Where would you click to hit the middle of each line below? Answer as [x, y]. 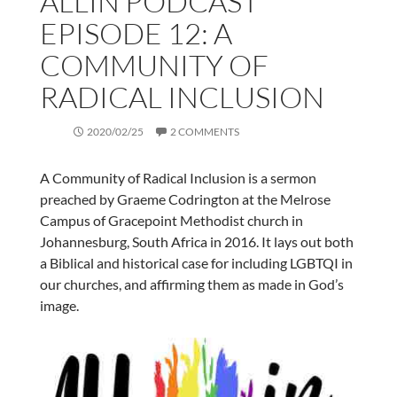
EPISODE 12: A [136, 33]
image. [60, 305]
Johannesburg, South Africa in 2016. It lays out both [196, 241]
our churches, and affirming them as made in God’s [191, 284]
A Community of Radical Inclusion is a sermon [178, 177]
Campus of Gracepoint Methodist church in [171, 220]
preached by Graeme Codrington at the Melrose [185, 198]
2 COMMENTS [204, 131]
